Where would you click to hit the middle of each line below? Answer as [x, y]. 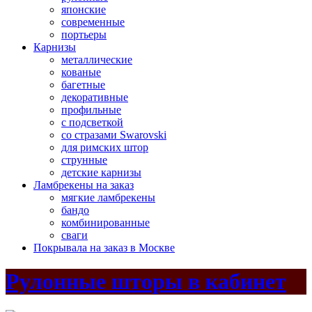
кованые [81, 72]
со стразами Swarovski [114, 135]
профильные [91, 110]
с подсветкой [92, 122]
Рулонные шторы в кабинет [146, 282]
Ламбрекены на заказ [84, 185]
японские [84, 9]
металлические [97, 60]
